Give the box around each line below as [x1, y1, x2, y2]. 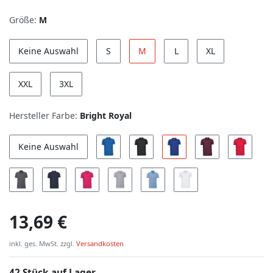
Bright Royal [80, 109, 132, 121]
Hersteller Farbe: [9, 109, 77, 121]
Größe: [9, 13, 37, 26]
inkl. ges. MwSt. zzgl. [9, 238, 74, 248]
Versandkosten [74, 238, 124, 248]
